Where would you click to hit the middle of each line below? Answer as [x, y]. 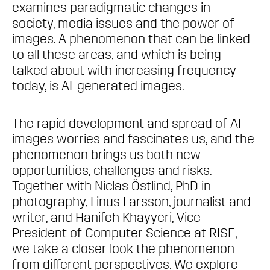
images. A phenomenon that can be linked [131, 39]
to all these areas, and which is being [117, 55]
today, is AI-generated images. [98, 86]
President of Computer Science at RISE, [124, 233]
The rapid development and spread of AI [127, 123]
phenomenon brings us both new [106, 155]
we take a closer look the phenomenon [123, 249]
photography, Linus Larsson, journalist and [131, 202]
